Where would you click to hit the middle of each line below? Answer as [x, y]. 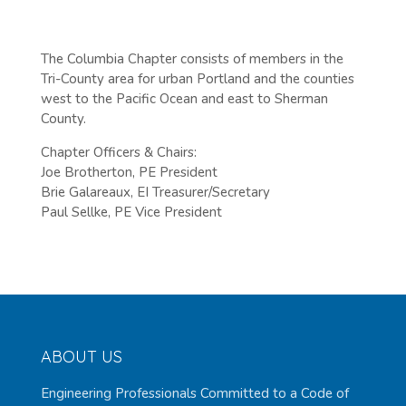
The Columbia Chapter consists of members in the [192, 58]
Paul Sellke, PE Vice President [131, 212]
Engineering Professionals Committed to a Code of [194, 393]
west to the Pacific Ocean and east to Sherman [184, 98]
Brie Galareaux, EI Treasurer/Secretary [155, 192]
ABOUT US [81, 356]
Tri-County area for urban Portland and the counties [197, 78]
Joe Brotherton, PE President [129, 172]
